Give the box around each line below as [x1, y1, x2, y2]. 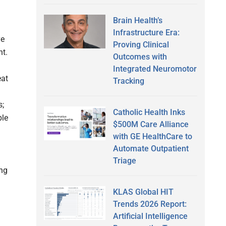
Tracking [112, 76, 144, 86]
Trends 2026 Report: [112, 199, 187, 209]
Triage [112, 155, 136, 165]
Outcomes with [112, 51, 167, 62]
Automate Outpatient [112, 143, 189, 153]
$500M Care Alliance [112, 119, 189, 129]
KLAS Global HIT [112, 187, 174, 197]
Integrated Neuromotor [112, 64, 197, 74]
